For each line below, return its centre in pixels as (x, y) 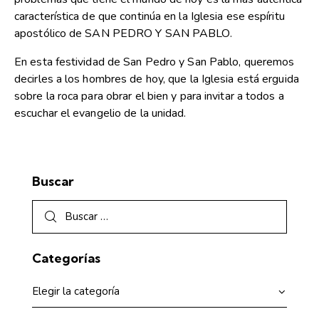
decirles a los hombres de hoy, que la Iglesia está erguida (157, 79)
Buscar (53, 182)
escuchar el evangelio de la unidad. (100, 114)
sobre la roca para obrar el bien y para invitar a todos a (149, 96)
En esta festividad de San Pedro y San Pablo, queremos (155, 62)
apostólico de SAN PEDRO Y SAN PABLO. (123, 34)
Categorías (66, 258)
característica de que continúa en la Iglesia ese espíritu (150, 17)
